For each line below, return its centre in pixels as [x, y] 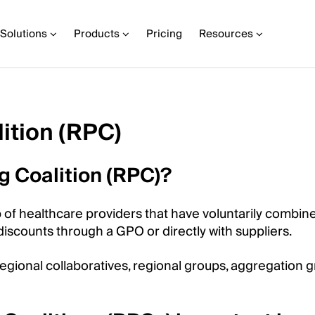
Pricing [164, 34]
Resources [226, 34]
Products [97, 34]
